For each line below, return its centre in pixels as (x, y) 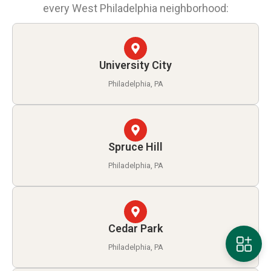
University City (135, 65)
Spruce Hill (135, 146)
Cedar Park (135, 228)
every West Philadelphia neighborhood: (135, 8)
